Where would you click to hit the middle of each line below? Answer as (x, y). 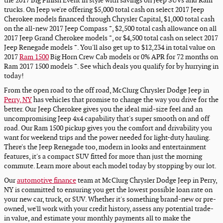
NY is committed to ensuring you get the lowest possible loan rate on (108, 190)
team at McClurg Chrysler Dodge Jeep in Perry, (147, 181)
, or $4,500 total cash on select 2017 (165, 38)
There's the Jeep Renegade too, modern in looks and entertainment (105, 147)
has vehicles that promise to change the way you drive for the (125, 100)
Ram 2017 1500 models (39, 67)
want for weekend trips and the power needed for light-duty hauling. (107, 138)
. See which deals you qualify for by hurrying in (148, 67)
